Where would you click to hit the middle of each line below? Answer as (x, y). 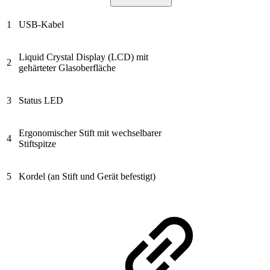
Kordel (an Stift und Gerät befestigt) (87, 176)
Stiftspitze (37, 143)
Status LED (41, 100)
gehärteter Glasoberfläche (67, 67)
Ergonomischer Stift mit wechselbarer (90, 133)
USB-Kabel (41, 24)
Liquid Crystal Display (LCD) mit (83, 57)
